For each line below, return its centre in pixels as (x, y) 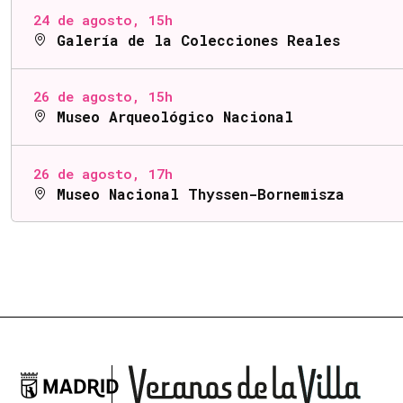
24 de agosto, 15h (103, 20)
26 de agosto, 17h (103, 173)
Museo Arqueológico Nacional (170, 117)
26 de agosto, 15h (103, 97)
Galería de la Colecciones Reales (194, 40)
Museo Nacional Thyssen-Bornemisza (196, 193)
